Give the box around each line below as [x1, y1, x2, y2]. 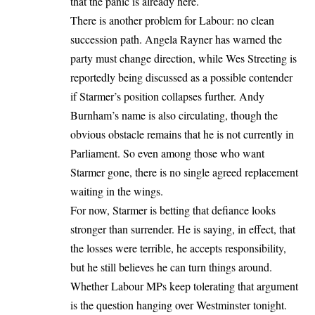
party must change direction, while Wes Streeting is [70, 50, 297, 65]
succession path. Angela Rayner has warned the [70, 31, 282, 46]
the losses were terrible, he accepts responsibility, [70, 240, 286, 255]
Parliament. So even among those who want [70, 145, 264, 160]
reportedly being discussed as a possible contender [70, 69, 292, 84]
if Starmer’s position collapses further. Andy [70, 88, 264, 103]
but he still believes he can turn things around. [70, 259, 272, 274]
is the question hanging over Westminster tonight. [70, 297, 287, 312]
